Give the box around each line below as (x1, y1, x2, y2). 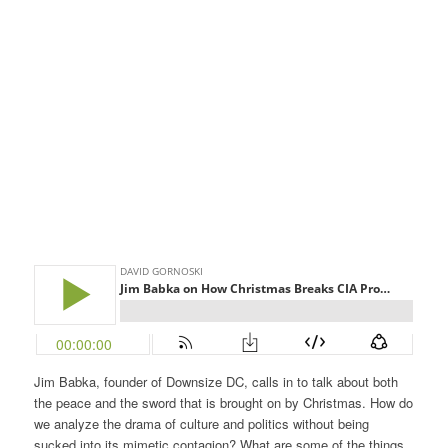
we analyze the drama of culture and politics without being (33, 414, 369, 434)
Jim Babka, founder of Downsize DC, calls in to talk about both (33, 372, 398, 392)
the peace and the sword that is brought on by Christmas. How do (33, 393, 413, 413)
